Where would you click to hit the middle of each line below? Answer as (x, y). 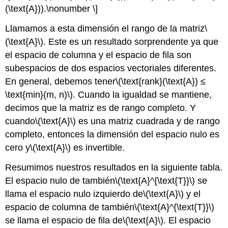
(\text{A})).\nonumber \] (52, 9)
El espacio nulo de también (60, 181)
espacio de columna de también (70, 207)
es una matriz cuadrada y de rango (148, 121)
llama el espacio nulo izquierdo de (74, 194)
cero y (18, 148)
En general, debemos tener (61, 82)
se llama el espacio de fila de (64, 221)
